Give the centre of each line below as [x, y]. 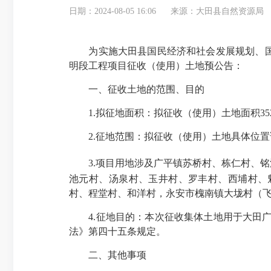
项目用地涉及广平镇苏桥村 [154, 163]
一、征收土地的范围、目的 [137, 89]
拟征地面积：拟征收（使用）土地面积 [178, 113]
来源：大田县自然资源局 [217, 11]
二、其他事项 [108, 255]
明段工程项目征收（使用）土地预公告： [156, 66]
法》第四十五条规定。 [117, 231]
